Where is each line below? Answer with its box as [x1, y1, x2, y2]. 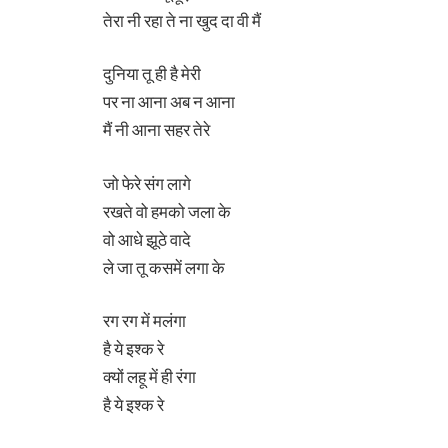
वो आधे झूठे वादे [103, 228, 191, 250]
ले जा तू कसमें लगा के [103, 256, 225, 278]
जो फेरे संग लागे [103, 172, 191, 194]
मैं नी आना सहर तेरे [103, 119, 210, 141]
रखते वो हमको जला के [103, 200, 231, 222]
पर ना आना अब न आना [103, 91, 235, 113]
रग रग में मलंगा [103, 310, 186, 332]
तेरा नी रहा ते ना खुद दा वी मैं [103, 9, 261, 31]
